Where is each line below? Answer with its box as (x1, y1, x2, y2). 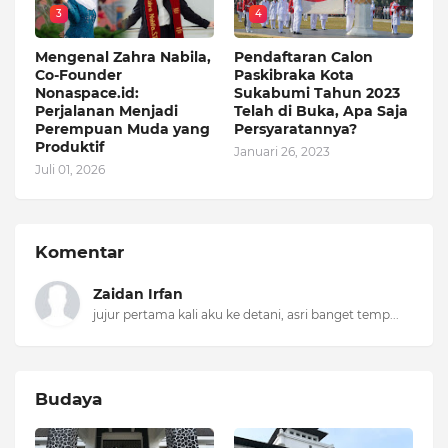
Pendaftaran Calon (234, 48, 373, 67)
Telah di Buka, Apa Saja (234, 102, 408, 121)
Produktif (35, 138, 104, 157)
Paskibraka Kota (234, 66, 354, 85)
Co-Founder (35, 66, 122, 85)
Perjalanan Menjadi (35, 102, 178, 121)
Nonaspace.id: (35, 84, 139, 103)
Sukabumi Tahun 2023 (234, 84, 400, 103)
